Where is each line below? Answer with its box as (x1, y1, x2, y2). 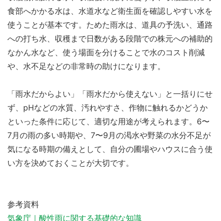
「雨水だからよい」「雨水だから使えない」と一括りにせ (7, 88, 213, 99)
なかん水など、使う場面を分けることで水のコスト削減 (7, 47, 205, 57)
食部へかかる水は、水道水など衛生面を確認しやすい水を (7, 5, 213, 16)
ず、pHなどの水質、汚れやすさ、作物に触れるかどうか (7, 102, 208, 112)
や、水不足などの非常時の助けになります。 (7, 61, 165, 71)
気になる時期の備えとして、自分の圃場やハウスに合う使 (7, 144, 213, 154)
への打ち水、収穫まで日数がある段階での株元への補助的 (7, 33, 213, 43)
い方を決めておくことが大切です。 (7, 157, 134, 168)
